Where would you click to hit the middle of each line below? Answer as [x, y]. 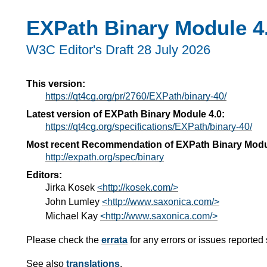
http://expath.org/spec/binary [105, 157]
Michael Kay [73, 216]
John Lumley [74, 201]
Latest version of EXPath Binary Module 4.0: [125, 114]
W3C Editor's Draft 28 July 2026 [118, 50]
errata [114, 240]
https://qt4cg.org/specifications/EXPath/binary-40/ [149, 126]
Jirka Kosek [71, 187]
